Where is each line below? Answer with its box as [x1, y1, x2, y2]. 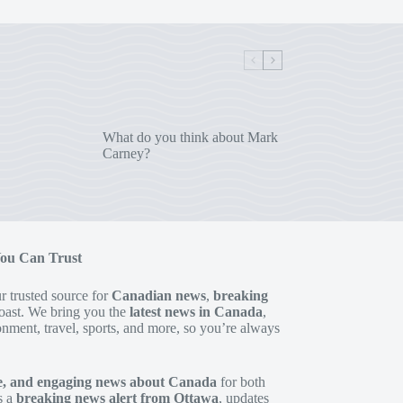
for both [216, 374, 265, 390]
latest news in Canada [129, 304, 263, 320]
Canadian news [111, 288, 206, 304]
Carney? [102, 145, 150, 161]
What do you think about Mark [102, 129, 278, 145]
